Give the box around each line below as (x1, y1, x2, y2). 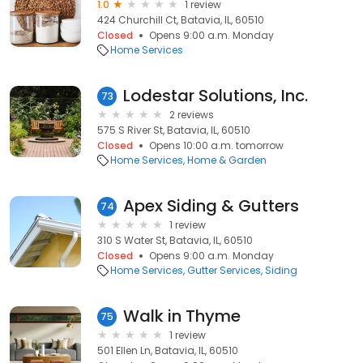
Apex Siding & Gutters (123, 194, 299, 217)
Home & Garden (187, 153, 267, 167)
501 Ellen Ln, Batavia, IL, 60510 (97, 344, 238, 357)
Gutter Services (187, 263, 261, 277)
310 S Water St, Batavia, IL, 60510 (97, 233, 253, 247)
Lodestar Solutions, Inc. (123, 84, 308, 107)
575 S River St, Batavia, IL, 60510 (97, 123, 250, 137)
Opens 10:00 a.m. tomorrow (149, 139, 284, 152)
